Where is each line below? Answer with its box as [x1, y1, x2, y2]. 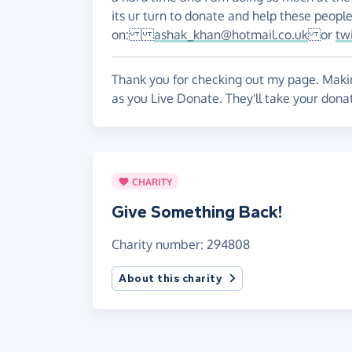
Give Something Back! [112, 202, 282, 223]
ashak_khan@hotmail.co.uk [154, 27, 308, 42]
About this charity [119, 272, 222, 286]
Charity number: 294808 [112, 236, 250, 253]
